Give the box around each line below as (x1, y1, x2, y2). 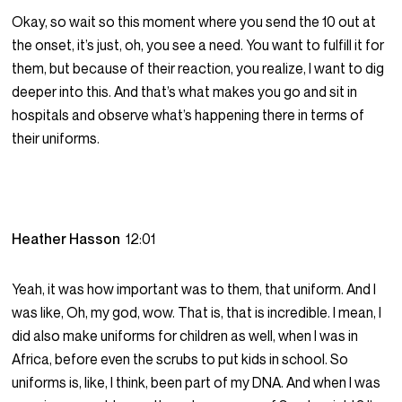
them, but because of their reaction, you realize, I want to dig (12, 59, 385, 78)
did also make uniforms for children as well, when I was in (12, 327, 359, 345)
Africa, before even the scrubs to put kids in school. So (12, 350, 349, 369)
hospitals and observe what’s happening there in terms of (12, 106, 365, 125)
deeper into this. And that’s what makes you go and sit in (12, 83, 358, 101)
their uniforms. (12, 129, 100, 148)
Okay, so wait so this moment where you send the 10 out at (12, 13, 377, 31)
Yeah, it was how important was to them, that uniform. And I (12, 280, 377, 299)
